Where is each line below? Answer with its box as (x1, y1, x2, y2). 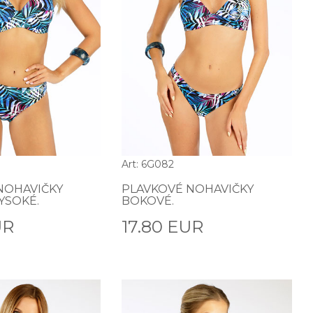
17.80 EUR (122, 217, 204, 238)
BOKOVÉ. (122, 194, 175, 208)
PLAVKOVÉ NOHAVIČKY (122, 182, 254, 196)
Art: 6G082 (122, 158, 175, 171)
